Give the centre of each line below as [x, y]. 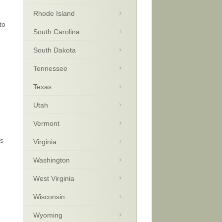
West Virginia [54, 178]
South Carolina [56, 32]
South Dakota [55, 50]
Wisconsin [49, 197]
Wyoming [48, 215]
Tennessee [50, 68]
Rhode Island [54, 13]
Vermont [46, 123]
